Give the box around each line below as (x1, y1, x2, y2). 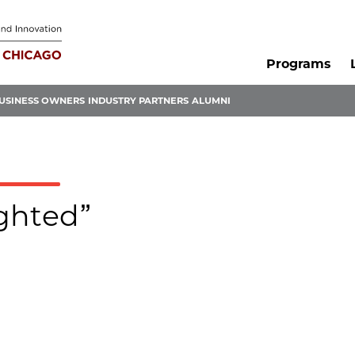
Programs (265, 56, 330, 72)
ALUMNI (192, 95, 231, 107)
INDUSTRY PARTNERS (88, 95, 189, 107)
